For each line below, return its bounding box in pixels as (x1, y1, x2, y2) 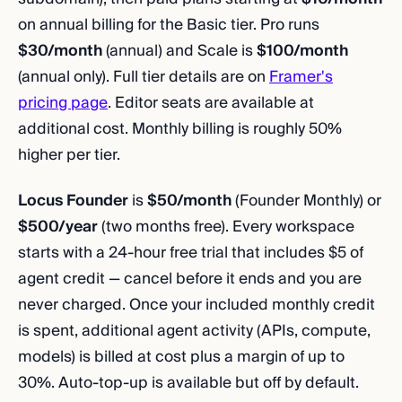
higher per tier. (18, 142, 120, 168)
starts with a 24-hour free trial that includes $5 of (18, 240, 363, 266)
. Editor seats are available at (108, 90, 314, 116)
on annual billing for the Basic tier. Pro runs (18, 12, 319, 38)
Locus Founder (18, 188, 128, 214)
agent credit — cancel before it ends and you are (18, 266, 362, 292)
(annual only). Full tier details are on (18, 64, 269, 90)
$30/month (18, 38, 102, 64)
